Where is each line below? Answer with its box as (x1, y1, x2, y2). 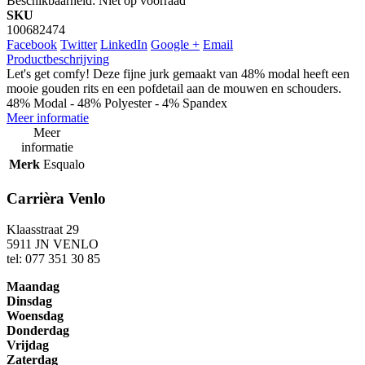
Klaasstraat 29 (7, 222, 79, 237)
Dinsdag (7, 294, 52, 309)
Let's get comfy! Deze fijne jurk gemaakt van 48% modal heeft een (7, 67, 350, 81)
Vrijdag (7, 338, 49, 353)
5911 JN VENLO (7, 237, 99, 252)
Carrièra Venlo (7, 189, 106, 207)
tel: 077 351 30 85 (7, 252, 100, 266)
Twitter (60, 37, 97, 52)
